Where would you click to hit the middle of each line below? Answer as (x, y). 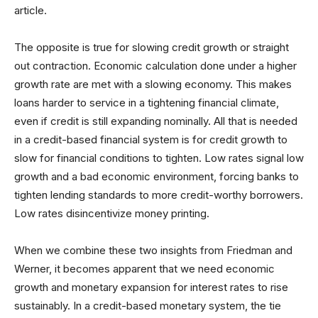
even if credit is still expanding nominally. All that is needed (156, 121)
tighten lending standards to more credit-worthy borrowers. (159, 195)
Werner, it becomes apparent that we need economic (144, 269)
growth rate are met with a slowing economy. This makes (153, 84)
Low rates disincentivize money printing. (112, 213)
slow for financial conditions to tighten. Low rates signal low (159, 158)
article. (31, 10)
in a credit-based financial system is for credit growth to (151, 139)
